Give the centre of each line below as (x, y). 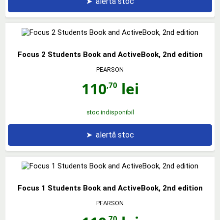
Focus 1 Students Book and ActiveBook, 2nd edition (110, 188)
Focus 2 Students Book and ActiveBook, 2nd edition (110, 54)
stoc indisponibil (110, 112)
